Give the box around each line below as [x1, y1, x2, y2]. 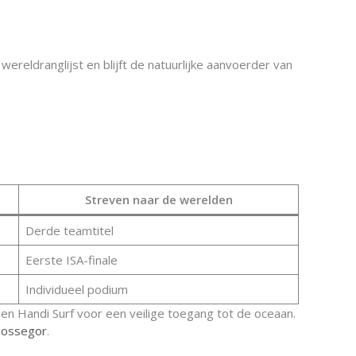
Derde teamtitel [25, 222, 114, 238]
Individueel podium [25, 281, 128, 297]
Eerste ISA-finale [25, 252, 118, 268]
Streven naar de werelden [84, 192, 233, 207]
